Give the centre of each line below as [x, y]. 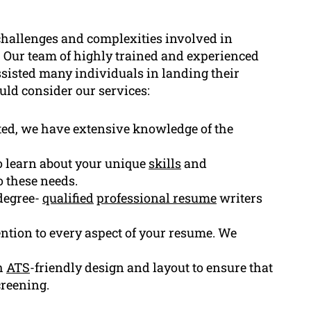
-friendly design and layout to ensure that [151, 267]
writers [239, 197]
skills [165, 163]
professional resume [157, 197]
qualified [68, 197]
